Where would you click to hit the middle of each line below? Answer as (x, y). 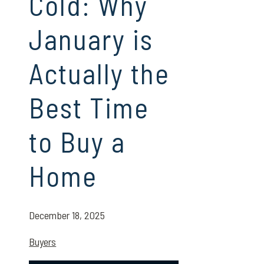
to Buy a (77, 141)
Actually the (100, 73)
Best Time (89, 107)
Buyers (43, 242)
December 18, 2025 (67, 215)
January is (91, 39)
